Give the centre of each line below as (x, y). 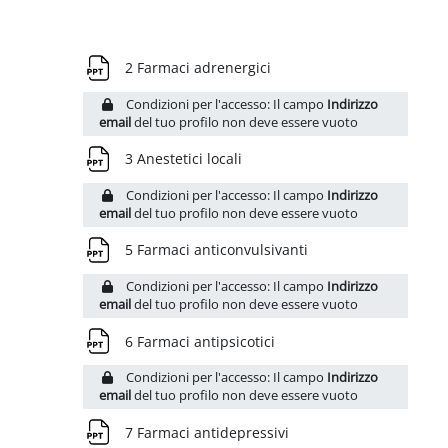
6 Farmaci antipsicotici (202, 341)
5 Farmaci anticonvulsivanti (219, 250)
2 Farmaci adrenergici (200, 68)
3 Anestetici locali (186, 159)
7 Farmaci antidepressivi (209, 432)
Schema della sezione (163, 44)
